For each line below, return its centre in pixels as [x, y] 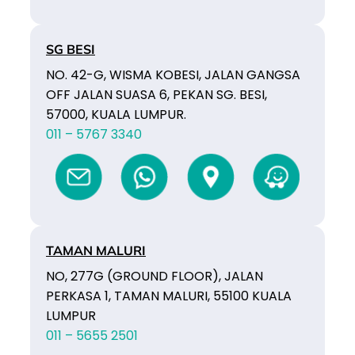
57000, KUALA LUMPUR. [116, 114]
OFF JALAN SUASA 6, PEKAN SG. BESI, [157, 94]
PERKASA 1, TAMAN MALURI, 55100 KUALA [169, 296]
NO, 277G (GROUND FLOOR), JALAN [155, 276]
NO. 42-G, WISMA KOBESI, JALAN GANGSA [173, 74]
